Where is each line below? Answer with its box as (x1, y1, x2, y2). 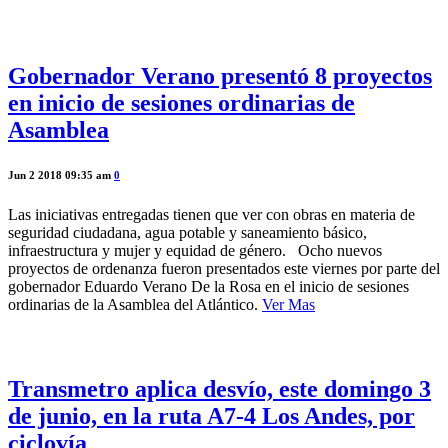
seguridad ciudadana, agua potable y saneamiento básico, (8, 223, 367, 241)
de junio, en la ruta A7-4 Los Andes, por (8, 402, 415, 429)
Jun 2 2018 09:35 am (8, 168, 114, 181)
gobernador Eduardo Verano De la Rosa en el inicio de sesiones (8, 277, 409, 295)
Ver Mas (262, 295, 315, 313)
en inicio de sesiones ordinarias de (8, 89, 355, 116)
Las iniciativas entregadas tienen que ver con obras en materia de (8, 205, 415, 223)
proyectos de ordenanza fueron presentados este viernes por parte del (8, 259, 440, 277)
